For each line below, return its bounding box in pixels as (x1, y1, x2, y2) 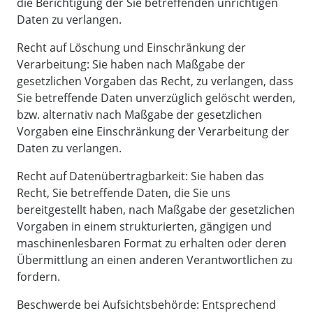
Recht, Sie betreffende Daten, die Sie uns (17, 185, 231, 201)
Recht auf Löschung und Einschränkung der (17, 40, 246, 56)
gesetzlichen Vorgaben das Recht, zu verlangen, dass (17, 73, 293, 89)
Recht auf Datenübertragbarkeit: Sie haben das (17, 168, 264, 184)
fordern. (17, 269, 60, 285)
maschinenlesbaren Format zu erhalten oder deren (17, 235, 286, 252)
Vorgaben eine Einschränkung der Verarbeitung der (17, 124, 289, 140)
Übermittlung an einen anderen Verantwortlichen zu (17, 252, 293, 268)
